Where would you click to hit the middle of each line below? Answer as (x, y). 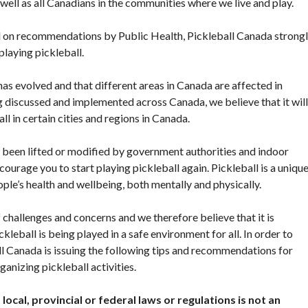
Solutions (33, 248)
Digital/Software (51, 231)
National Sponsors (54, 209)
